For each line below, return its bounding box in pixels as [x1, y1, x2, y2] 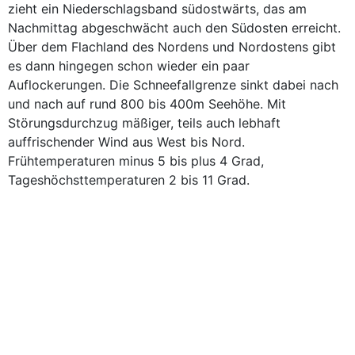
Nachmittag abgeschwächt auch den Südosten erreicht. [8, 20, 341, 36]
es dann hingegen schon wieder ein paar [8, 58, 250, 74]
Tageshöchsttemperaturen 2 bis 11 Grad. [8, 172, 250, 188]
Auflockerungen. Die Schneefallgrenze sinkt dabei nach [8, 77, 338, 93]
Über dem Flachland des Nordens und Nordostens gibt [8, 39, 336, 55]
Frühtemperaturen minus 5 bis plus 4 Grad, [8, 153, 264, 169]
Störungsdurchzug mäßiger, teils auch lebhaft [8, 115, 281, 131]
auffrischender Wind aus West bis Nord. [8, 134, 245, 150]
